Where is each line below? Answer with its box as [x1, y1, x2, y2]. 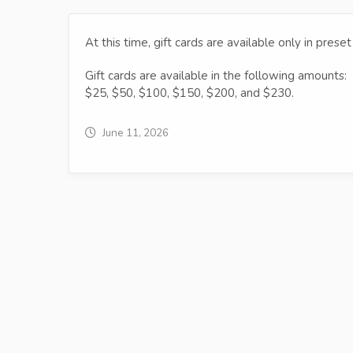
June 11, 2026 [102, 125, 169, 140]
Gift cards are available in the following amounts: [85, 68, 347, 84]
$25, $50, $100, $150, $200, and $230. [85, 85, 294, 101]
